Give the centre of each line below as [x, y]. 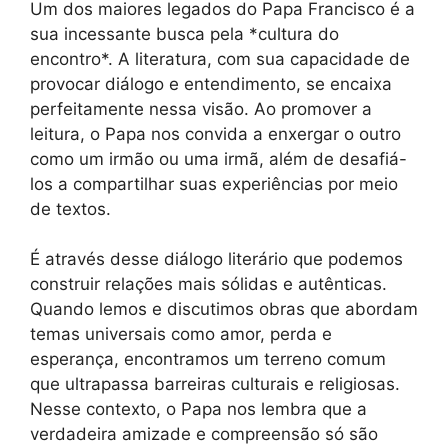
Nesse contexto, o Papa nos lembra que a [198, 409]
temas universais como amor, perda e [181, 334]
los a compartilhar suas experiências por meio [214, 183]
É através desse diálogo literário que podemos [216, 259]
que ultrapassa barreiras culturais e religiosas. [215, 384]
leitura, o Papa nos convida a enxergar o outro [215, 133]
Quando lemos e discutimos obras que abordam [224, 309]
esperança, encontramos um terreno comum [208, 359]
